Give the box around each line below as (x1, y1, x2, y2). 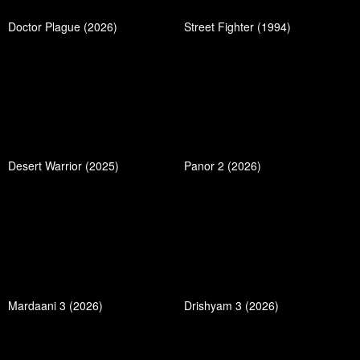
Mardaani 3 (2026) (8, 297, 103, 313)
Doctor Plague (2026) (8, 18, 117, 35)
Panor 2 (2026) (184, 157, 261, 174)
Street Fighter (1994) (184, 18, 291, 35)
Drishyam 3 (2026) (184, 297, 279, 313)
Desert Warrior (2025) (8, 157, 119, 174)
